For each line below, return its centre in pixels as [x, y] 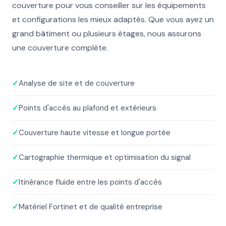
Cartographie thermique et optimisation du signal [105, 157]
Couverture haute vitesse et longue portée [95, 133]
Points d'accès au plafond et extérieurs [88, 108]
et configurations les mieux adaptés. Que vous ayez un [113, 19]
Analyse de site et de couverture [77, 83]
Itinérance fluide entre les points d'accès [90, 182]
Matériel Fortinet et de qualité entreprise [91, 207]
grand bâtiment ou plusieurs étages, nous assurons [107, 34]
